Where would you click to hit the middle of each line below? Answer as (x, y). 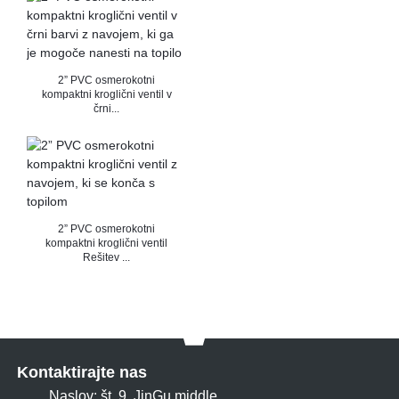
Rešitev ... (106, 257)
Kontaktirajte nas (81, 372)
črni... (106, 109)
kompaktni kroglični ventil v (106, 94)
